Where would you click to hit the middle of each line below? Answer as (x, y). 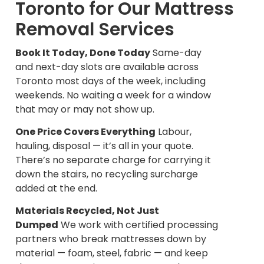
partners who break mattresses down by (111, 239)
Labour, (174, 131)
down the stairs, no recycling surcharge (107, 174)
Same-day (176, 52)
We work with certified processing (138, 225)
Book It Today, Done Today (83, 52)
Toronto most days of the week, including (110, 81)
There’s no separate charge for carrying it (113, 160)
